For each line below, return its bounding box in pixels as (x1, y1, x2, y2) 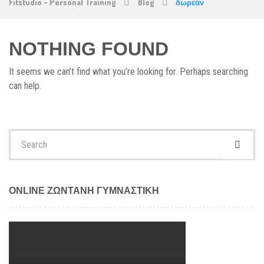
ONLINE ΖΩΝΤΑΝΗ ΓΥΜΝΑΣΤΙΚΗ (9, 185, 159, 196)
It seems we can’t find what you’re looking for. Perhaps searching (9, 66, 248, 78)
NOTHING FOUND (9, 38, 169, 60)
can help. (9, 80, 41, 92)
